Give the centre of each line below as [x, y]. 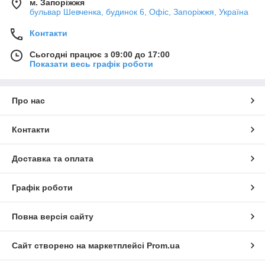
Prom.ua [163, 245]
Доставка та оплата [53, 158]
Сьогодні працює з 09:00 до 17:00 [100, 54]
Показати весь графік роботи [91, 64]
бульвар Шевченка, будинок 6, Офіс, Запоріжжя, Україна [139, 12]
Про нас [28, 100]
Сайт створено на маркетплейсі [79, 245]
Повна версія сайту [53, 216]
